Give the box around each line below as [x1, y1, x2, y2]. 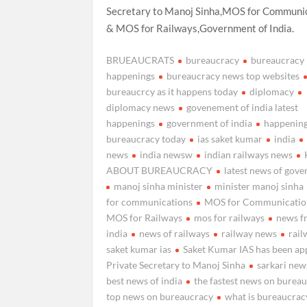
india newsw [140, 149, 193, 160]
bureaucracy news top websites [167, 70, 300, 82]
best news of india [106, 275, 183, 286]
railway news [221, 228, 278, 239]
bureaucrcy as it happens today [106, 86, 238, 97]
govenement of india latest [186, 101, 299, 113]
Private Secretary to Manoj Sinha [106, 259, 246, 271]
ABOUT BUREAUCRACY [106, 164, 213, 176]
